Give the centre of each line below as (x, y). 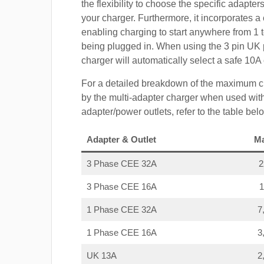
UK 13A (101, 256)
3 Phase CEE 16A (121, 187)
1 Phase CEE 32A (121, 210)
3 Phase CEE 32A (121, 164)
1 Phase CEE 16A (121, 233)
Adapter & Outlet (121, 140)
